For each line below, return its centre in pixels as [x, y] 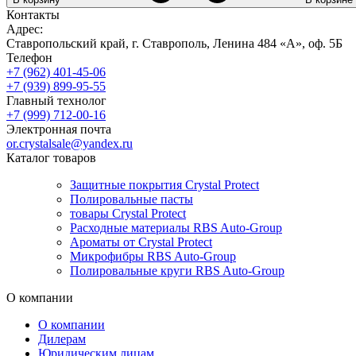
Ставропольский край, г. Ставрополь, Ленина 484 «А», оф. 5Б [174, 43]
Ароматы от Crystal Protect [141, 242]
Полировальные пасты [132, 199]
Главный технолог [56, 100]
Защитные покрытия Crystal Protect [164, 184]
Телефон [29, 57]
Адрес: [25, 29]
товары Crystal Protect [128, 213]
